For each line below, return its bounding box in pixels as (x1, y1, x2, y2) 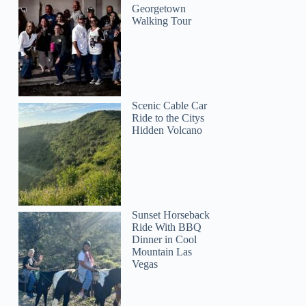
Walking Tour (132, 15, 192, 27)
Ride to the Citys (132, 111, 205, 124)
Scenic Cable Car (132, 99, 208, 111)
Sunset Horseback (132, 208, 210, 221)
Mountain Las (132, 245, 193, 258)
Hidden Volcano (132, 124, 203, 136)
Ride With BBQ (132, 221, 202, 233)
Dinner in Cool (132, 233, 197, 245)
